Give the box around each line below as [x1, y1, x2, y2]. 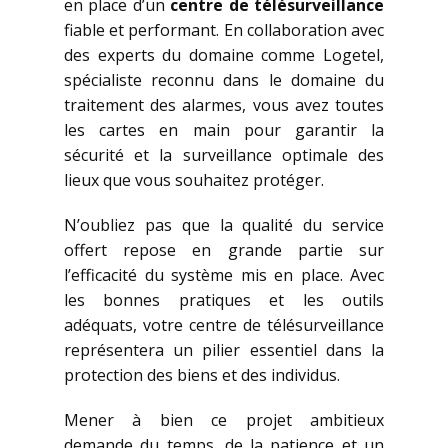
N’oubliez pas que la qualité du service [64, 214, 384, 236]
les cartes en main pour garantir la [64, 119, 384, 141]
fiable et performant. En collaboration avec [64, 19, 384, 41]
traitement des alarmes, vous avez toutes [64, 94, 384, 116]
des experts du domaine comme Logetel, [64, 44, 384, 66]
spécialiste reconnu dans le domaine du [64, 69, 384, 91]
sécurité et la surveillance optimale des [64, 144, 384, 166]
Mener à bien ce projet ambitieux [64, 409, 384, 431]
